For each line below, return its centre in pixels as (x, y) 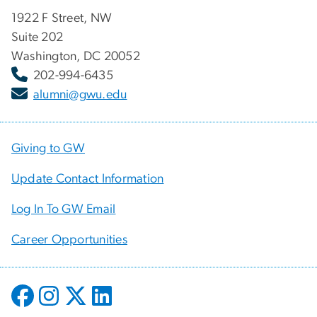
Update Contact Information (88, 179)
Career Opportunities (69, 240)
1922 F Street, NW (62, 18)
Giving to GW (48, 148)
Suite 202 (38, 37)
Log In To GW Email (64, 209)
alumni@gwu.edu (80, 94)
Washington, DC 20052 (76, 56)
